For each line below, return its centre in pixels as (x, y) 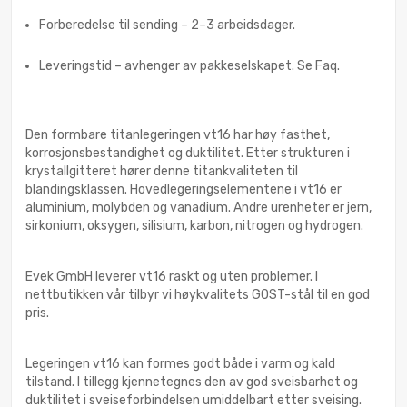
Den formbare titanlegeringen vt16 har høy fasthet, (178, 135)
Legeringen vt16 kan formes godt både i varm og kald (180, 364)
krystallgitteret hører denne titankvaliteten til (162, 172)
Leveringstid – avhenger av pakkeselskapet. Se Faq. (189, 66)
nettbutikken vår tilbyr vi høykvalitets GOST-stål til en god (198, 295)
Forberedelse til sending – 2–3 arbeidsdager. (167, 25)
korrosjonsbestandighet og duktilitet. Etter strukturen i (188, 154)
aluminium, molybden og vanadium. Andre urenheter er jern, (199, 208)
